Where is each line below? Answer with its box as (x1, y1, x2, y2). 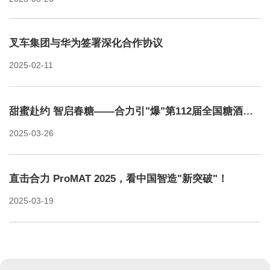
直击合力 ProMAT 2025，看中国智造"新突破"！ (8, 173, 228, 185)
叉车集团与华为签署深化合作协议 (8, 37, 163, 49)
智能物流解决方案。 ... (87, 7, 95, 17)
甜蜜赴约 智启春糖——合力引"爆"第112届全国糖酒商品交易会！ (242, 105, 253, 117)
